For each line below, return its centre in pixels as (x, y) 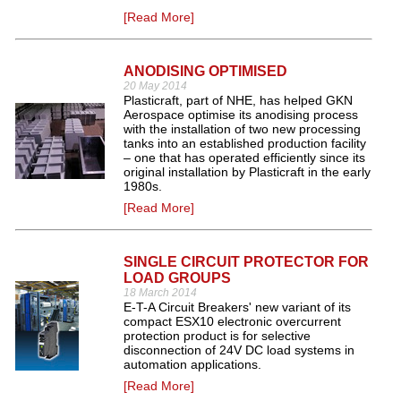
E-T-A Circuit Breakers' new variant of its (237, 307)
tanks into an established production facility (245, 143)
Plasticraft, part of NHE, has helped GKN (238, 100)
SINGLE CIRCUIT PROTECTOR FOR (246, 262)
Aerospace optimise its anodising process (241, 115)
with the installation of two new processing (242, 129)
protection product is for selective (217, 336)
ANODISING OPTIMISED (205, 71)
